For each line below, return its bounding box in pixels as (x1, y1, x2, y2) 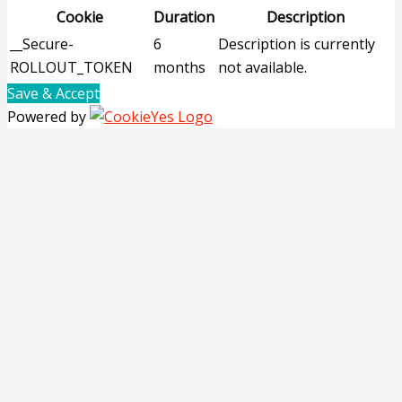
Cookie (57, 7, 103, 27)
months (153, 57, 205, 77)
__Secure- (10, 34, 74, 54)
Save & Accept (7, 83, 100, 103)
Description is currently (218, 34, 375, 54)
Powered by (7, 107, 90, 127)
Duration (153, 7, 214, 27)
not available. (218, 57, 307, 77)
